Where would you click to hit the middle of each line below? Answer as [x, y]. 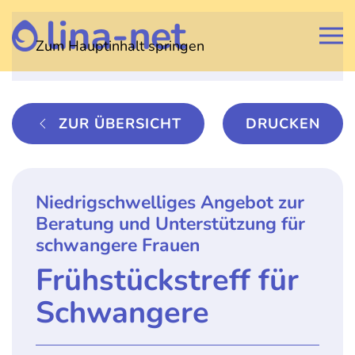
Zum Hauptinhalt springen [120, 46]
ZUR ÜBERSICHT [120, 124]
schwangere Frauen [118, 245]
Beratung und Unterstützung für [170, 224]
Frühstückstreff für [167, 280]
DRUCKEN [283, 124]
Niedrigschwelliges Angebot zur [170, 202]
